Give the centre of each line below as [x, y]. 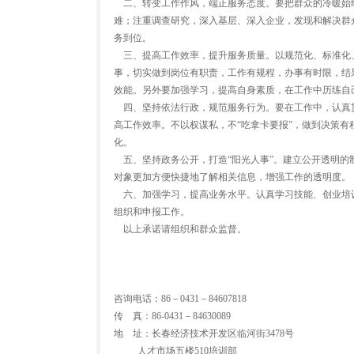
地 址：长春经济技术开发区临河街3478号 [204, 333]
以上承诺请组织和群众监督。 [180, 229]
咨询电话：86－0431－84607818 [180, 299]
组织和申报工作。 [152, 212]
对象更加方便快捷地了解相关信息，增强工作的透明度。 [232, 177]
